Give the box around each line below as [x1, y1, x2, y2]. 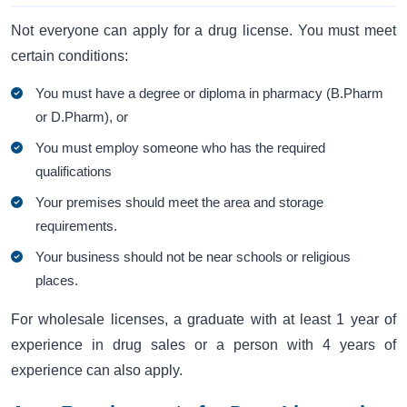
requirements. [35, 218, 118, 234]
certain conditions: [11, 47, 128, 64]
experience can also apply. [11, 362, 183, 379]
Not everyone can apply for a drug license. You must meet [11, 22, 396, 38]
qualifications [35, 164, 113, 180]
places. [35, 273, 79, 289]
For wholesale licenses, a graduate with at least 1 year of [11, 312, 396, 328]
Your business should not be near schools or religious [35, 249, 352, 265]
